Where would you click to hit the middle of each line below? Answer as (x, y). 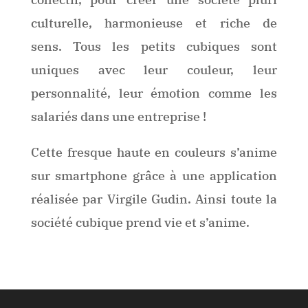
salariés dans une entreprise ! (118, 116)
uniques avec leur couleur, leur (154, 69)
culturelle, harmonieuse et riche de (154, 23)
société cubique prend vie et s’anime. (140, 222)
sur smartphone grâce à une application (154, 175)
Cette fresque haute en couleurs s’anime (154, 152)
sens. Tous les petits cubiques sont (154, 46)
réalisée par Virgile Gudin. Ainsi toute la (154, 199)
